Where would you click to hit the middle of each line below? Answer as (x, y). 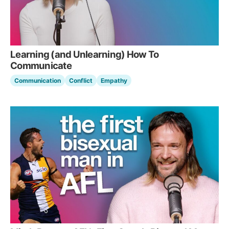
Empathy (114, 80)
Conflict (81, 80)
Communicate (41, 65)
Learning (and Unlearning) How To (85, 54)
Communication (38, 80)
